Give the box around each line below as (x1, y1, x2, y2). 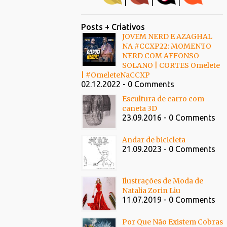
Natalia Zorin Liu (122, 186, 180, 195)
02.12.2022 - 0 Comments (81, 80, 174, 89)
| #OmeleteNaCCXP (81, 70, 150, 80)
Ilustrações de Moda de (122, 176, 203, 185)
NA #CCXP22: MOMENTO (122, 42, 211, 51)
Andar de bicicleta (122, 135, 185, 144)
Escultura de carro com (122, 94, 204, 103)
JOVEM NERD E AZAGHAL (122, 32, 212, 41)
